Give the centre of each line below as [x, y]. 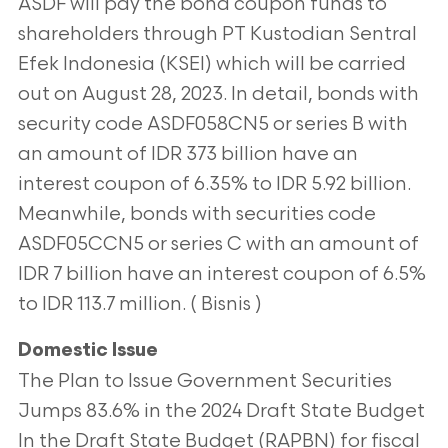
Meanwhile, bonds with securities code [196, 214]
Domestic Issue [87, 351]
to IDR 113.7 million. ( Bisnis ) [139, 304]
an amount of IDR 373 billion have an [187, 154]
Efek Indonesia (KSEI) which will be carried [211, 64]
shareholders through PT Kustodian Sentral [217, 34]
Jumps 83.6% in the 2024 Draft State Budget [221, 411]
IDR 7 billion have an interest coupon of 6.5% [221, 274]
